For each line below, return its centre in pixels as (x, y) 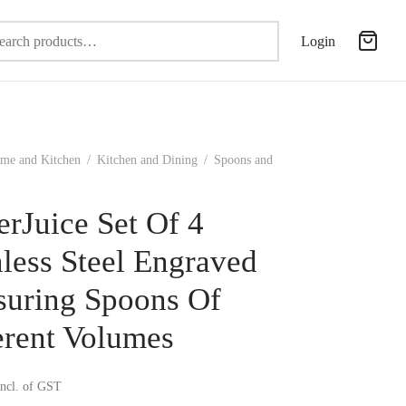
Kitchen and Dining (147, 160)
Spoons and (242, 160)
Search (298, 32)
